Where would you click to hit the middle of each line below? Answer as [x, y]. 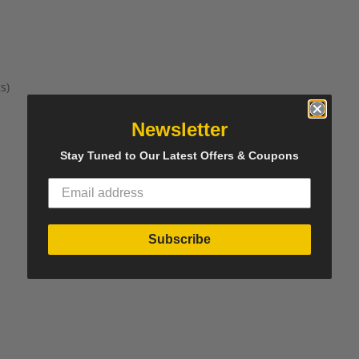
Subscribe [179, 239]
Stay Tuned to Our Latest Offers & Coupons [179, 155]
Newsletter [179, 129]
